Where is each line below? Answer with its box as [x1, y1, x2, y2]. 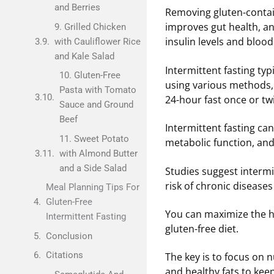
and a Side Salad [59, 162, 127, 174]
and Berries [54, 2, 100, 13]
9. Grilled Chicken [54, 21, 126, 32]
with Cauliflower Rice [54, 35, 141, 47]
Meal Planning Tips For [46, 182, 139, 193]
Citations [46, 250, 83, 261]
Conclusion [46, 230, 92, 242]
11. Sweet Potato [59, 133, 129, 144]
